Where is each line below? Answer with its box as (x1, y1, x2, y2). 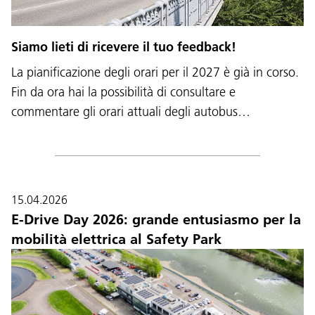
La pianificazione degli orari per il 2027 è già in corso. (11, 63, 299, 80)
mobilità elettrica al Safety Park (11, 230, 221, 247)
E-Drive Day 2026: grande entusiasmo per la (11, 210, 301, 228)
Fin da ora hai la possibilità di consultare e (11, 83, 236, 100)
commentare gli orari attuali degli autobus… (11, 103, 250, 120)
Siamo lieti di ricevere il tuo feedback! (11, 38, 236, 55)
